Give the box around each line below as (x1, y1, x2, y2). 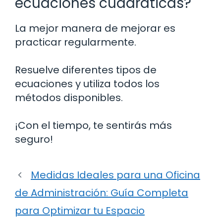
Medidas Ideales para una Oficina (31, 168, 200, 182)
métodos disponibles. (15, 91, 123, 105)
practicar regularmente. (15, 35, 136, 50)
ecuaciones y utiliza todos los (15, 77, 160, 91)
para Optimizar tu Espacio (15, 204, 145, 218)
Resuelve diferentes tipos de (15, 63, 157, 77)
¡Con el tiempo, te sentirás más (15, 118, 172, 133)
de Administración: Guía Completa (15, 186, 188, 200)
